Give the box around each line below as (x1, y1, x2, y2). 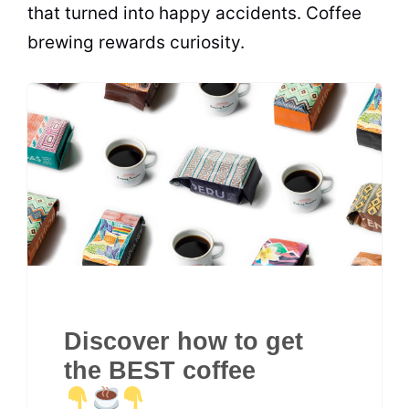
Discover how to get (64, 328, 303, 355)
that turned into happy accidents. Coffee (27, 2, 362, 24)
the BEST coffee (64, 357, 256, 384)
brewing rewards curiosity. (27, 31, 245, 53)
